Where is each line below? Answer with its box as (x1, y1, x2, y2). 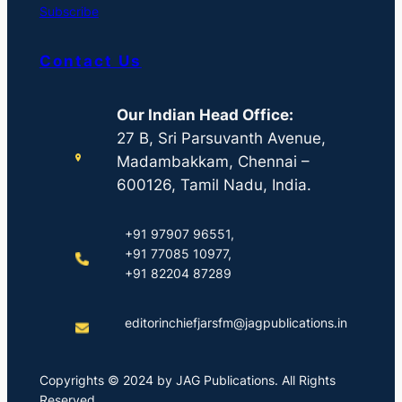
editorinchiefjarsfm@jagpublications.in (124, 315, 347, 331)
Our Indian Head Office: (116, 105, 293, 124)
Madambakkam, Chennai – (116, 152, 310, 170)
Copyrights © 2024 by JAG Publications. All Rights (39, 372, 336, 389)
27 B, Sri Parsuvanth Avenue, (116, 128, 326, 147)
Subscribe (39, 3, 99, 19)
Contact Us (39, 52, 142, 71)
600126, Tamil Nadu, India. (116, 175, 311, 194)
